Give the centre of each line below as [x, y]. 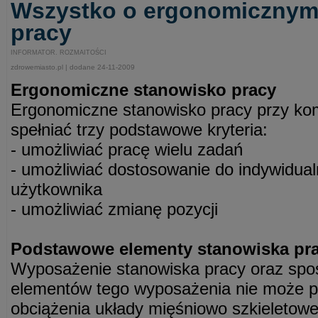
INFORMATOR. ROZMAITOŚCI [59, 53]
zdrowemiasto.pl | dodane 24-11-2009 [73, 67]
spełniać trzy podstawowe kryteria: [139, 130]
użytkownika [56, 189]
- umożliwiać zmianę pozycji [114, 209]
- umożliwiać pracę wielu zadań [127, 149]
